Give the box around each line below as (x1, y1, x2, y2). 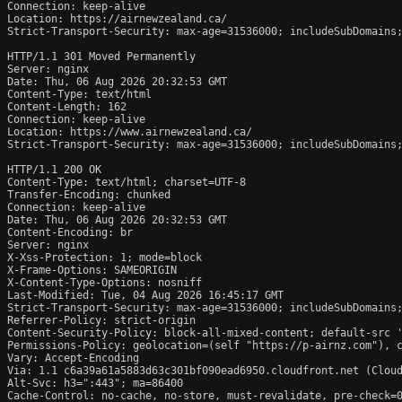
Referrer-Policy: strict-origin (7, 313, 196, 327)
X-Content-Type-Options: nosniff (7, 275, 202, 289)
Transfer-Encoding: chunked (7, 188, 170, 201)
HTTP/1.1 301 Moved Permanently (7, 49, 196, 63)
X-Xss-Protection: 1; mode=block (7, 250, 202, 264)
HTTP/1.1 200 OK (7, 162, 101, 176)
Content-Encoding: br (7, 225, 133, 239)
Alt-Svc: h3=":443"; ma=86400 (7, 376, 183, 389)
